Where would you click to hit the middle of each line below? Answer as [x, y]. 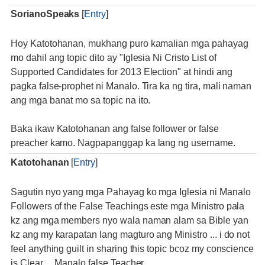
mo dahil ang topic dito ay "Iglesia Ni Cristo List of [114, 58]
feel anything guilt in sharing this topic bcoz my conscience [132, 249]
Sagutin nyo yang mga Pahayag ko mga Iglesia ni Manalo [131, 192]
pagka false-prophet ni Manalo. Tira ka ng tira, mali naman [131, 86]
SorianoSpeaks [45, 14]
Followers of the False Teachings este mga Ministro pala [128, 206]
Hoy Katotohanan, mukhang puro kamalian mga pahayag [130, 43]
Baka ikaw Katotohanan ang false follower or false [115, 129]
